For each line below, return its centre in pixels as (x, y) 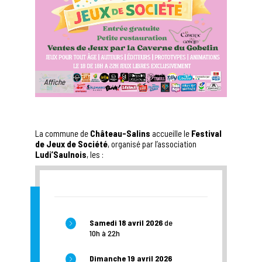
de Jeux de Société (71, 144)
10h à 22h (105, 233)
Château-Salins (120, 133)
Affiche (54, 82)
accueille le (171, 133)
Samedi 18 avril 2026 (126, 222)
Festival (206, 133)
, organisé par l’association (152, 144)
